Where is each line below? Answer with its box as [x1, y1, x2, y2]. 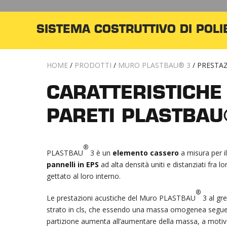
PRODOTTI [74, 60, 111, 70]
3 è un [90, 148, 112, 158]
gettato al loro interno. [47, 171, 121, 181]
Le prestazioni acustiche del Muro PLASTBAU [47, 193, 196, 203]
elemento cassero [112, 148, 179, 158]
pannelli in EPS [47, 160, 99, 169]
